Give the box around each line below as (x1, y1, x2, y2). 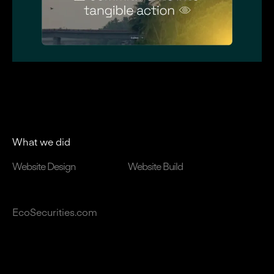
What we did (12, 135, 70, 149)
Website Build (128, 159, 183, 173)
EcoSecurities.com (12, 205, 97, 219)
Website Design (12, 159, 76, 173)
